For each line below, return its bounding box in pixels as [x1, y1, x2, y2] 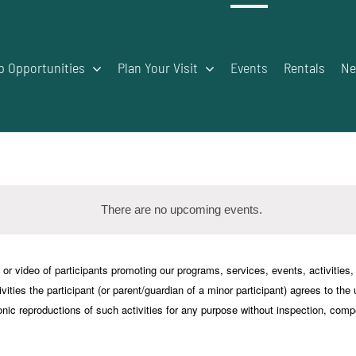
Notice [180, 213, 214, 227]
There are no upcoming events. [100, 202, 262, 216]
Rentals [283, 58, 325, 76]
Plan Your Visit [117, 58, 198, 76]
